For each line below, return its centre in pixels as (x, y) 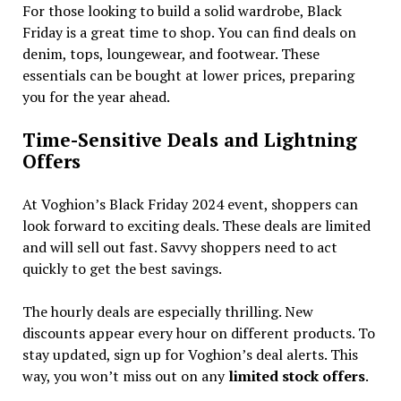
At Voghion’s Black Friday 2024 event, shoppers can (190, 204)
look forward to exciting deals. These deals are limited (196, 225)
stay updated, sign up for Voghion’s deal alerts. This (190, 354)
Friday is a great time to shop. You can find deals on (189, 32)
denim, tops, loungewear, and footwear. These (171, 53)
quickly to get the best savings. (122, 268)
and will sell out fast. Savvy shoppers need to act (179, 247)
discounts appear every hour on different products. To (198, 333)
